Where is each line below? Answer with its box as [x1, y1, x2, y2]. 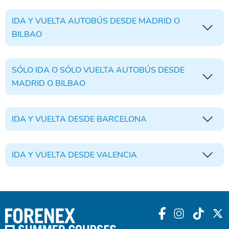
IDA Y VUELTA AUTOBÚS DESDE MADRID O [11, 15, 180, 27]
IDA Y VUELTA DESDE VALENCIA [11, 149, 137, 161]
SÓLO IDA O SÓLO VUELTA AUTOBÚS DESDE [11, 64, 185, 76]
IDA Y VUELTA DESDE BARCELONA [96, 113, 147, 125]
